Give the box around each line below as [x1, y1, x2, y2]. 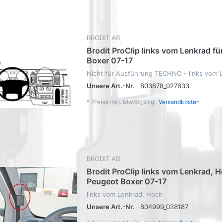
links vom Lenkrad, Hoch [87, 190, 163, 198]
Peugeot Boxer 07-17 [87, 176, 166, 186]
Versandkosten [159, 98, 200, 106]
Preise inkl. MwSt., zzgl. [91, 98, 159, 106]
